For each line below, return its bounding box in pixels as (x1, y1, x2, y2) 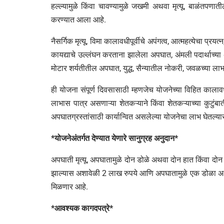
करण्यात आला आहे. (51, 15, 106, 25)
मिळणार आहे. (51, 182, 88, 192)
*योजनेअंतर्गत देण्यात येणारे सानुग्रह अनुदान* (51, 133, 178, 143)
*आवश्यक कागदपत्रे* (51, 203, 113, 213)
